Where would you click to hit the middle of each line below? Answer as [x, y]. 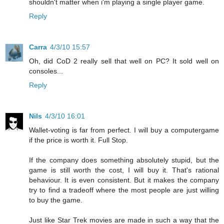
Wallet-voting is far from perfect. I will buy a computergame [124, 130]
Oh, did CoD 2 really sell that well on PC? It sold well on [124, 61]
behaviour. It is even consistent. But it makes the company [124, 180]
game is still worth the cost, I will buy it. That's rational [124, 170]
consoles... [46, 71]
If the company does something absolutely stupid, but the [124, 160]
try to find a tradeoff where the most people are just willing [124, 190]
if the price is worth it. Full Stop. [78, 140]
